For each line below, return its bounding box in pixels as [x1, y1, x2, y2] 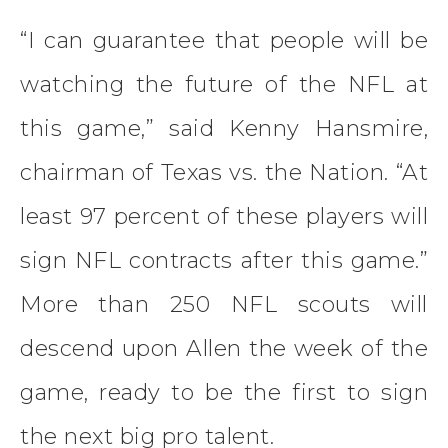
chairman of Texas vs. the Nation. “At [20, 158, 428, 186]
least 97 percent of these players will [20, 202, 428, 230]
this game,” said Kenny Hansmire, [20, 114, 428, 142]
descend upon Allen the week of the [20, 334, 428, 362]
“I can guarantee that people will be [20, 26, 428, 54]
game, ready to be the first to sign [20, 378, 428, 406]
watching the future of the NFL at [20, 70, 428, 98]
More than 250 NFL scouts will [20, 290, 428, 318]
